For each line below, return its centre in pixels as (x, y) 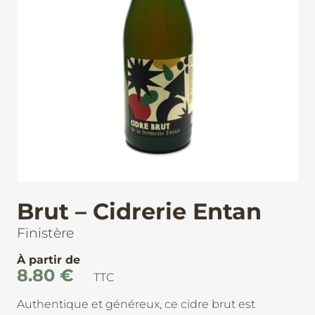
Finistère (45, 233)
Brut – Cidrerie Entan (139, 211)
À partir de (49, 260)
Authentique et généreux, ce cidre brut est (136, 304)
